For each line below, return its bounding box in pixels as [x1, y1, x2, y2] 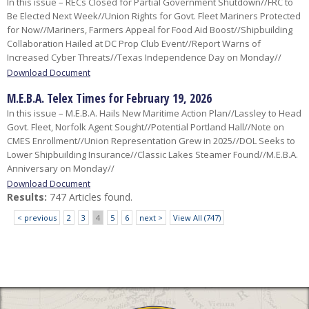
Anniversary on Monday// [7, 162, 114, 175]
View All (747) [173, 212, 221, 223]
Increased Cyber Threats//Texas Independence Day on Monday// [7, 51, 281, 64]
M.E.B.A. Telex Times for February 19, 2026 [7, 90, 212, 107]
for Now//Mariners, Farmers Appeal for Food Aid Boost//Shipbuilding [7, 23, 292, 37]
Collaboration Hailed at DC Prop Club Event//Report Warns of [7, 37, 261, 50]
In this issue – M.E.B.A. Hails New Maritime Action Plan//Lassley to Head [7, 107, 301, 120]
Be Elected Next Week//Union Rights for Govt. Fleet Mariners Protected [7, 10, 301, 23]
